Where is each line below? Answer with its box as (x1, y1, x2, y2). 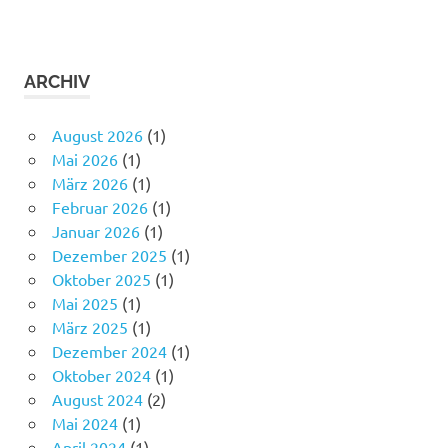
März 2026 (51, 167, 128, 188)
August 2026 (51, 119, 143, 140)
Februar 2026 (51, 191, 148, 212)
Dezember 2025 (51, 239, 167, 260)
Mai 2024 (51, 407, 118, 428)
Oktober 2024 (51, 359, 151, 380)
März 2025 (51, 311, 128, 332)
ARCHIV (24, 65, 90, 87)
